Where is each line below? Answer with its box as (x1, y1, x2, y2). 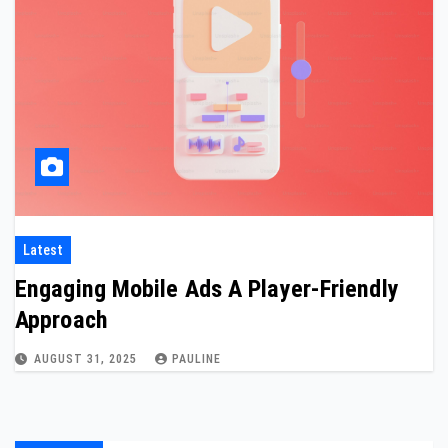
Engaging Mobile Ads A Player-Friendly (15, 275, 399, 303)
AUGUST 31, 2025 (34, 352, 141, 366)
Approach (15, 306, 108, 334)
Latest (23, 242, 63, 258)
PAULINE (172, 352, 221, 366)
